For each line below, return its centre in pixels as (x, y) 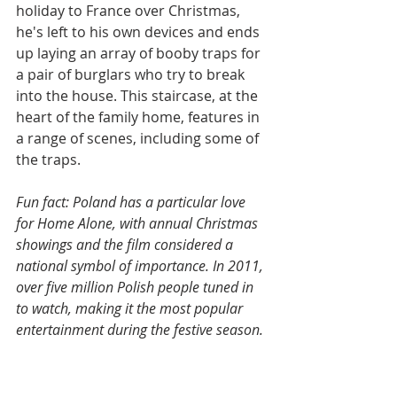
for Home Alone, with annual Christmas (139, 224)
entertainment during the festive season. (140, 330)
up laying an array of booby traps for (140, 54)
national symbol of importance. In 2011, (141, 266)
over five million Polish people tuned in (136, 288)
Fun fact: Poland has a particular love (132, 202)
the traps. (48, 160)
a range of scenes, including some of (139, 139)
